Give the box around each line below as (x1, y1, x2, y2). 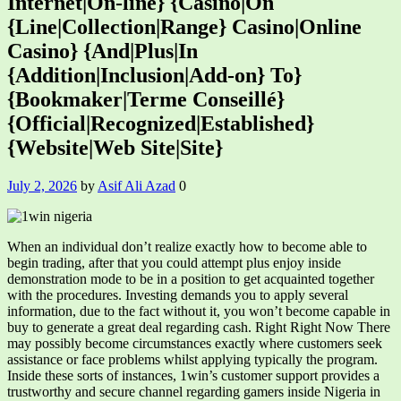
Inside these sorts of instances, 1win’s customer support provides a (7, 367, 380, 383)
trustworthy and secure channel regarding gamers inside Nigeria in (7, 383, 380, 399)
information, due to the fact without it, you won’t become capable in (7, 303, 390, 319)
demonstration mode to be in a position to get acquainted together (7, 270, 374, 286)
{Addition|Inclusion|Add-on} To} (7, 63, 302, 87)
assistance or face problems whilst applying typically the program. (7, 351, 378, 367)
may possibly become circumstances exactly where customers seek (7, 335, 382, 351)
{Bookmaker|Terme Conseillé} (7, 87, 285, 111)
